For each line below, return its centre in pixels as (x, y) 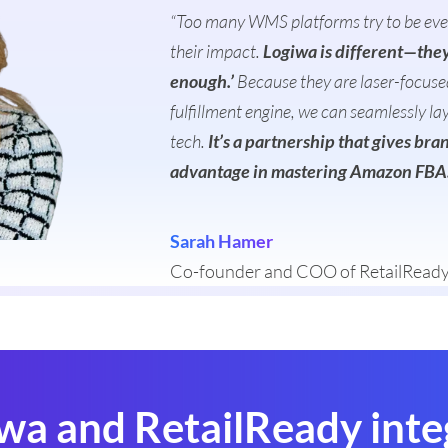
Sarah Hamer (222, 240)
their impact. (217, 50)
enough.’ (202, 80)
